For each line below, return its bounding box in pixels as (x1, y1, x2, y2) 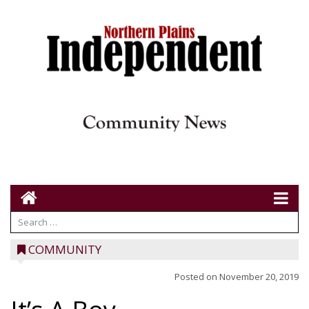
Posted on (175, 270, 219, 283)
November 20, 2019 (219, 270, 299, 283)
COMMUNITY (28, 241, 101, 257)
